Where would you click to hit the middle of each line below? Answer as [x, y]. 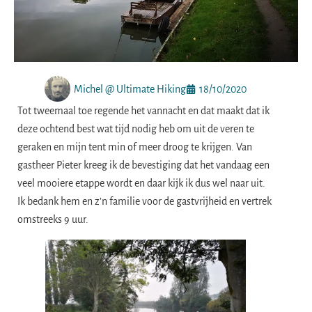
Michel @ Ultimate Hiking [130, 89]
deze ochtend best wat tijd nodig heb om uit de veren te [136, 129]
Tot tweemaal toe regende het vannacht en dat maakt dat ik [143, 111]
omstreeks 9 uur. [53, 219]
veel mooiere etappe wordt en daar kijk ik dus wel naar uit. [141, 183]
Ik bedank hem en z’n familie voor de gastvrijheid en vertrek [145, 201]
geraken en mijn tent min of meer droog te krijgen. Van [135, 147]
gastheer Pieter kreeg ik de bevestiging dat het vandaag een [143, 165]
